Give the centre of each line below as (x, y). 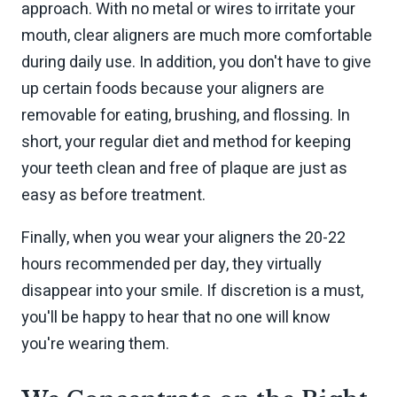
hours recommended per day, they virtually (171, 265)
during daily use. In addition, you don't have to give (196, 63)
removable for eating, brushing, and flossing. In (186, 116)
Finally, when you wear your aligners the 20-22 (183, 238)
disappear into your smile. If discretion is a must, (192, 292)
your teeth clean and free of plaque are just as (184, 169)
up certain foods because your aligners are (173, 90)
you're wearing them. (95, 345)
